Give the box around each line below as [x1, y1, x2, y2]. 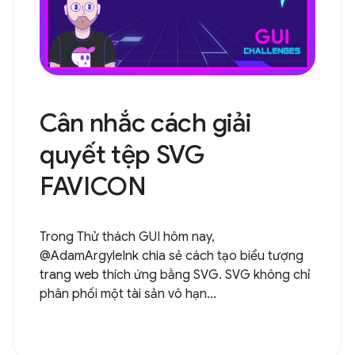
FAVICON [40, 170, 147, 203]
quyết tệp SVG [40, 139, 204, 171]
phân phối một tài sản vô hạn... [40, 286, 216, 303]
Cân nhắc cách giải [40, 107, 251, 139]
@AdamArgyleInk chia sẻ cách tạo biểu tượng [40, 248, 303, 265]
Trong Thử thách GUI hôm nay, [40, 229, 215, 246]
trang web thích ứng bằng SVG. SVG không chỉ [40, 267, 310, 284]
